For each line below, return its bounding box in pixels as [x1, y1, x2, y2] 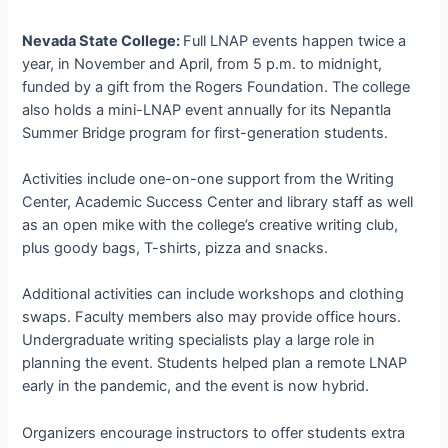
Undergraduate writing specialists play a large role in [22, 331, 376, 350]
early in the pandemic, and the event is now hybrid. [22, 377, 370, 396]
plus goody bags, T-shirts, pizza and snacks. [22, 239, 329, 258]
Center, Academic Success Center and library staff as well [22, 193, 414, 212]
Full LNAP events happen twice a [183, 31, 407, 50]
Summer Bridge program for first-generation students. [22, 123, 389, 142]
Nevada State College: [22, 31, 184, 50]
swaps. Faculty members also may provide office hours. [22, 308, 402, 327]
